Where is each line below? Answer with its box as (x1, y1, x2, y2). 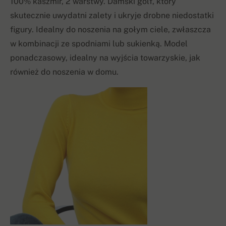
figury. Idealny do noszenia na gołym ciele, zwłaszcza (10, 25, 211, 35)
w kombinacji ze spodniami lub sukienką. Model (10, 39, 188, 49)
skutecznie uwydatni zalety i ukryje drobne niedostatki (10, 11, 214, 21)
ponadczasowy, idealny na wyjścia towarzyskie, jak (10, 53, 200, 63)
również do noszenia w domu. (10, 67, 119, 77)
